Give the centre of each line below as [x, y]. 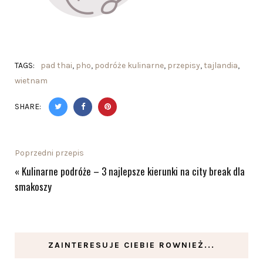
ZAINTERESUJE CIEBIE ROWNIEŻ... [131, 245]
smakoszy [33, 186]
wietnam [31, 80]
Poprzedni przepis [49, 153]
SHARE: [29, 106]
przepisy [184, 65]
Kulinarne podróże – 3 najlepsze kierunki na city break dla [133, 171]
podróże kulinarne [129, 65]
